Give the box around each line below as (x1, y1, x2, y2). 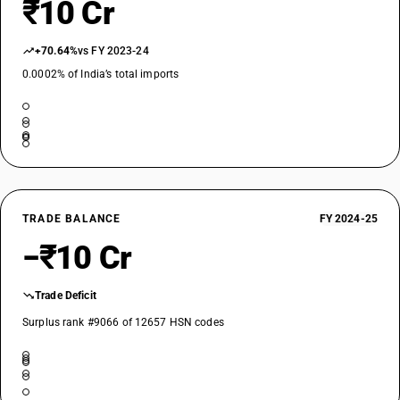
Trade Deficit (35, 289, 96, 302)
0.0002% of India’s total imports (22, 68, 179, 80)
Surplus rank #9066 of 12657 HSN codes (22, 316, 224, 329)
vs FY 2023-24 (78, 45, 149, 57)
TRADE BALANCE (22, 212, 121, 225)
